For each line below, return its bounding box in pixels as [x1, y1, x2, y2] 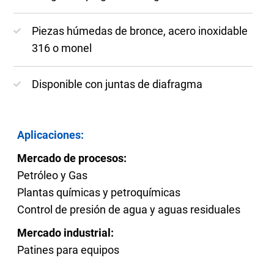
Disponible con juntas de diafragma [32, 77, 203, 91]
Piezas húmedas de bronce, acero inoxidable [32, 24, 248, 37]
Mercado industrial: [17, 226, 114, 239]
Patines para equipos [17, 243, 120, 256]
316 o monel [32, 41, 92, 54]
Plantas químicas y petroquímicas [17, 185, 181, 199]
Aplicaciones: [17, 128, 84, 141]
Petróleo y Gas [17, 168, 88, 182]
